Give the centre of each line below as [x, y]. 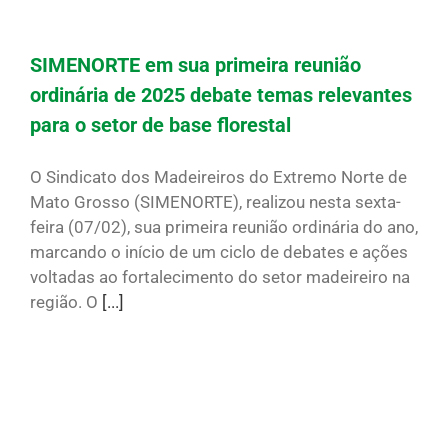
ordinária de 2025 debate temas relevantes [221, 94]
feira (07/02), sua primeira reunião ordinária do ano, [224, 226]
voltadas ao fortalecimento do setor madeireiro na [220, 276]
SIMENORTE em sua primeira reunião [195, 64]
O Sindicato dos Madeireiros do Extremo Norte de [218, 176]
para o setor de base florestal [160, 124]
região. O [66, 301]
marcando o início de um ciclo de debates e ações [219, 251]
